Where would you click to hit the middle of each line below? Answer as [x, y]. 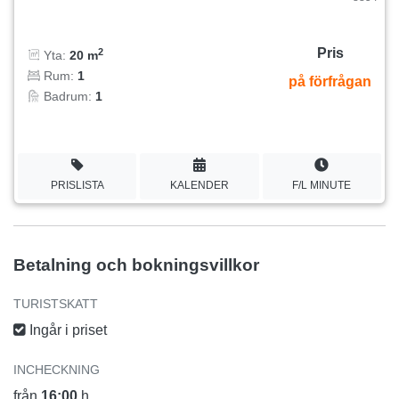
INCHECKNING [57, 369]
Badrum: [68, 97]
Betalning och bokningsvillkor [136, 265]
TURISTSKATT [56, 303]
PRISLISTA [77, 185]
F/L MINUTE [322, 185]
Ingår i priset [66, 330]
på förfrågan [330, 82]
